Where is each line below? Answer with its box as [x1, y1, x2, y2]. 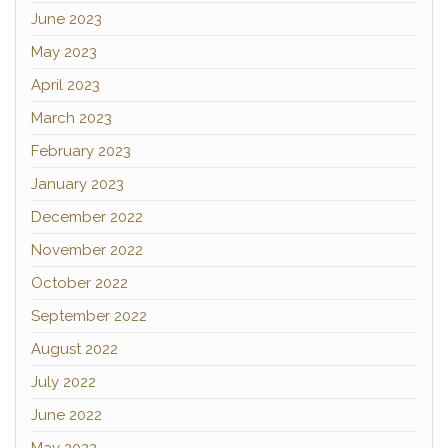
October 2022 [31, 274, 128, 292]
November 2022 [31, 241, 143, 259]
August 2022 [31, 340, 118, 358]
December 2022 [31, 208, 143, 226]
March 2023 [31, 109, 112, 127]
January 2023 [31, 175, 124, 193]
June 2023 [31, 10, 102, 28]
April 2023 [31, 76, 100, 94]
